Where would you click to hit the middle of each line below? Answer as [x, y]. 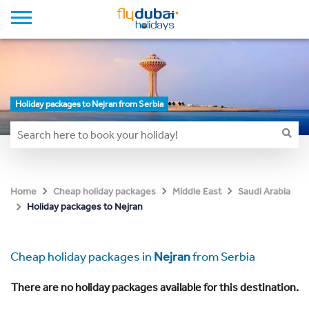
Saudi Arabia [264, 191]
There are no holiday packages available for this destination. [154, 287]
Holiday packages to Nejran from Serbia [89, 104]
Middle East [197, 191]
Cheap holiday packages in [82, 257]
